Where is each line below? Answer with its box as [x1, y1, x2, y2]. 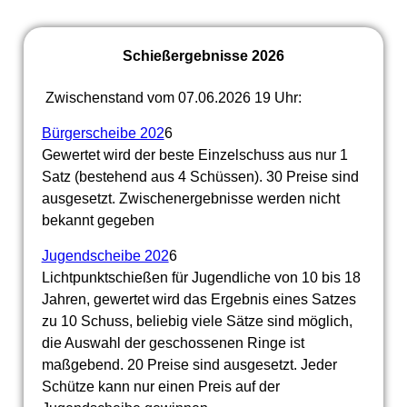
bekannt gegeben [41, 212, 154, 228]
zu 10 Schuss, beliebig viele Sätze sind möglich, [41, 313, 352, 329]
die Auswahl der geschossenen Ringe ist [41, 334, 304, 351]
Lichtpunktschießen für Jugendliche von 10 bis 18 [41, 269, 361, 285]
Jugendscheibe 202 [41, 247, 169, 263]
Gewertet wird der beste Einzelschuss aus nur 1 [41, 146, 348, 163]
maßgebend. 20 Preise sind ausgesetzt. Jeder [41, 356, 337, 372]
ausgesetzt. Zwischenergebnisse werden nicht [41, 190, 340, 206]
